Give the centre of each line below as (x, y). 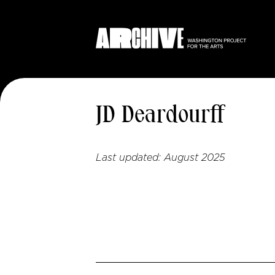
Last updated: (130, 158)
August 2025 (195, 158)
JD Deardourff (161, 116)
